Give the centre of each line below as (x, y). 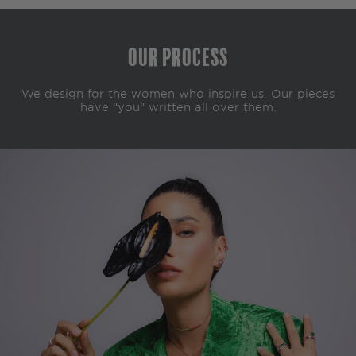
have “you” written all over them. (178, 107)
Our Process (178, 58)
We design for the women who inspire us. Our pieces (178, 94)
